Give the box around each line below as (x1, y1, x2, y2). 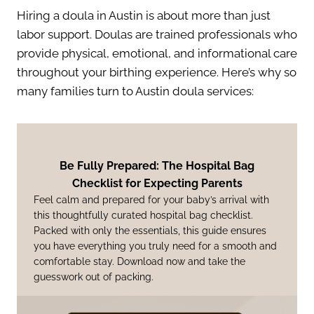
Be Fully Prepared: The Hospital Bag (60, 159, 254, 173)
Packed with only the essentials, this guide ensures (34, 225, 266, 237)
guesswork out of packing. (34, 271, 153, 283)
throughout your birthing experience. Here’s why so (17, 65, 296, 80)
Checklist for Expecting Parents (71, 177, 243, 191)
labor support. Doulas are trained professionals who (17, 27, 297, 42)
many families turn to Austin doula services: (17, 84, 254, 99)
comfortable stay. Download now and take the (34, 256, 245, 268)
